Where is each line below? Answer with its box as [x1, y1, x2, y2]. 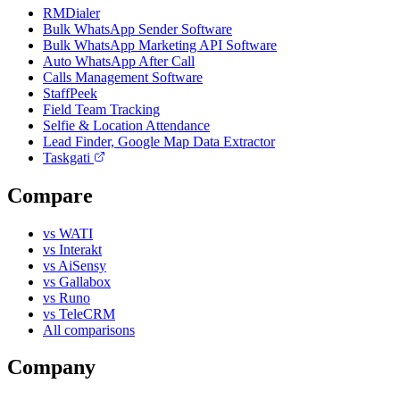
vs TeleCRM [43, 305, 115, 321]
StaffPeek [43, 85, 97, 101]
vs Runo [43, 289, 90, 305]
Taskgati [43, 149, 94, 165]
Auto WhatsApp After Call [43, 53, 195, 69]
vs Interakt [43, 241, 102, 257]
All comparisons [43, 321, 135, 337]
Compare [7, 183, 93, 207]
